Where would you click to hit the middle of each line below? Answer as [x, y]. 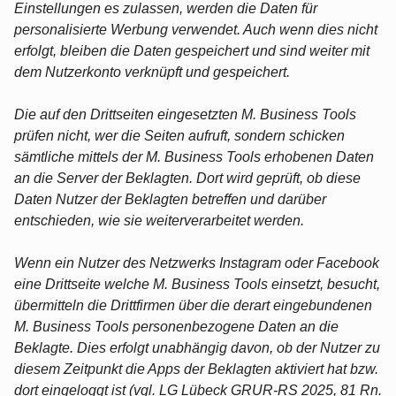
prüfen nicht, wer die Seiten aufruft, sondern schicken [179, 135]
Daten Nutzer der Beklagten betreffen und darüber [170, 199]
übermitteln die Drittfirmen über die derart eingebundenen [193, 305]
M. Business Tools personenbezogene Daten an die [176, 326]
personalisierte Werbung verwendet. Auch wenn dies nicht [196, 29]
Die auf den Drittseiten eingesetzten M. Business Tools [185, 114]
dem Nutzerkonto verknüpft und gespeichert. [152, 72]
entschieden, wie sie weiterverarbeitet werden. [159, 220]
